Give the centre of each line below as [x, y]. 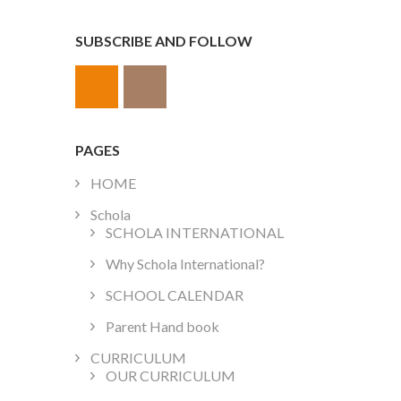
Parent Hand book [162, 327]
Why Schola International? [185, 264]
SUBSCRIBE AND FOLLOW [163, 40]
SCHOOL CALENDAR [174, 295]
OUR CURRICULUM [170, 376]
